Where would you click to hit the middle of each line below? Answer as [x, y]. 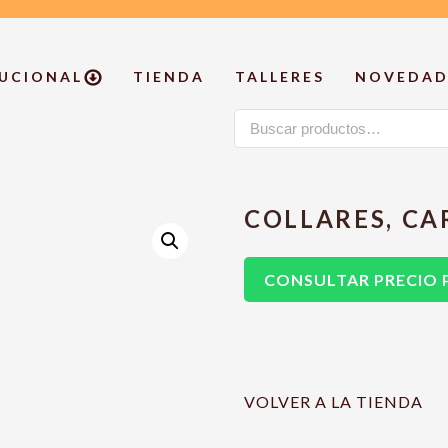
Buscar [262, 121]
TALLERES [279, 77]
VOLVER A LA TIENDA [333, 401]
